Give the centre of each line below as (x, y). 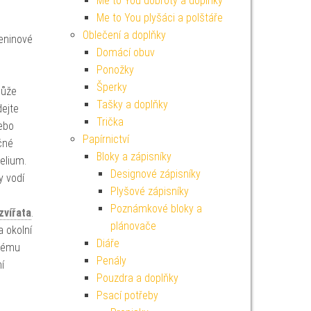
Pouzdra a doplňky (137, 278)
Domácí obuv (125, 52)
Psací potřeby (127, 295)
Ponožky (115, 70)
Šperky (111, 87)
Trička (110, 122)
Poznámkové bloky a (156, 209)
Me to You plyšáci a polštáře (159, 18)
